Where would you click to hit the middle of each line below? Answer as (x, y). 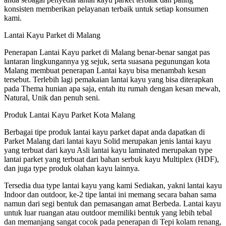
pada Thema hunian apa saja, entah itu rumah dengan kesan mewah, (112, 88)
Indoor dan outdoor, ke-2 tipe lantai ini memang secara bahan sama (110, 194)
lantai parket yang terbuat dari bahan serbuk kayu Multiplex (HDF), (111, 159)
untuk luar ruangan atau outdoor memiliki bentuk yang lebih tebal (108, 212)
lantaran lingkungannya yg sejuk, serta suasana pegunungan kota (107, 61)
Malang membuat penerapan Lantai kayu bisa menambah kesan (105, 70)
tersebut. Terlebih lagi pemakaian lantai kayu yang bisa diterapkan (109, 79)
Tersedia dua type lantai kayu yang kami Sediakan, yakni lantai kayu (113, 185)
